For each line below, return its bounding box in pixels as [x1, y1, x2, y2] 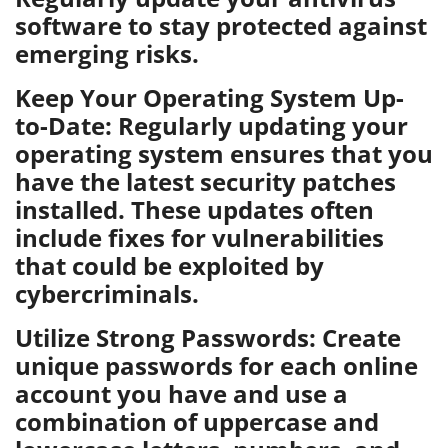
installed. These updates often [15, 193, 374, 226]
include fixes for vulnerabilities [15, 221, 384, 254]
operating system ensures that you [15, 137, 433, 170]
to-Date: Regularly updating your [15, 109, 408, 142]
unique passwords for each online [15, 349, 418, 382]
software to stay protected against [15, 9, 427, 42]
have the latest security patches [15, 165, 396, 198]
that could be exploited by [15, 249, 324, 282]
